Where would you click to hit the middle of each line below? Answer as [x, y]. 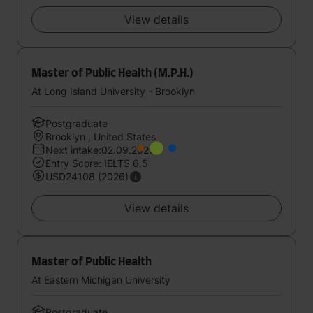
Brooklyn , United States [101, 137]
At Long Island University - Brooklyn [113, 91]
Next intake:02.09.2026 [100, 150]
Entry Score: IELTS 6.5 [97, 163]
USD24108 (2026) [87, 176]
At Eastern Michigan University [101, 280]
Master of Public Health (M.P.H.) [112, 73]
